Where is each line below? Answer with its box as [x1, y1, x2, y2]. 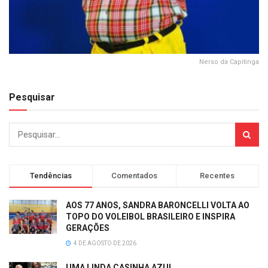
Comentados [111, 171, 157, 181]
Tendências [30, 171, 72, 181]
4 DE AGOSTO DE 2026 [72, 240, 136, 247]
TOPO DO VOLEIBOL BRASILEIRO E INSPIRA [66, 212, 235, 222]
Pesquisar [9, 92, 55, 103]
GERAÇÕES [66, 223, 109, 233]
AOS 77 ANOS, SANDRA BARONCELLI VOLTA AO [66, 200, 249, 211]
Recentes [200, 171, 235, 181]
